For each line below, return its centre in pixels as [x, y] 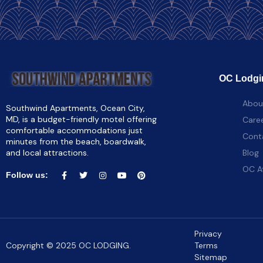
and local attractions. [47, 152]
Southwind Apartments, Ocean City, [75, 108]
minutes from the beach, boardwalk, [76, 141]
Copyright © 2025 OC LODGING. [68, 245]
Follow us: [27, 175]
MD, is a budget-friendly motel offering [81, 119]
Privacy [208, 234]
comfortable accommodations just [74, 130]
